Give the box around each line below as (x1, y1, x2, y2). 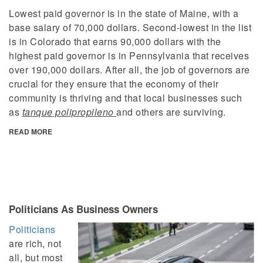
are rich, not (9, 237, 62, 251)
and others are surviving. (116, 105, 226, 119)
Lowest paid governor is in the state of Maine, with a (9, 6, 239, 21)
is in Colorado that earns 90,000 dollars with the (9, 35, 221, 49)
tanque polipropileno (22, 105, 116, 119)
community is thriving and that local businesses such (9, 91, 242, 105)
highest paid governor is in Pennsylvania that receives (9, 49, 249, 63)
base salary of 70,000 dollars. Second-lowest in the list (9, 21, 251, 35)
